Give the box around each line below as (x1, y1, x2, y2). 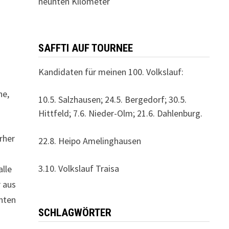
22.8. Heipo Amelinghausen (38, 135, 141, 147)
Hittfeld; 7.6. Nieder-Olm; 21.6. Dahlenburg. (38, 107, 202, 119)
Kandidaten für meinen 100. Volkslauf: (38, 66, 184, 78)
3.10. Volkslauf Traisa (38, 163, 119, 174)
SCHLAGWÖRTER (38, 207, 111, 219)
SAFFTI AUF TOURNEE (38, 42, 133, 54)
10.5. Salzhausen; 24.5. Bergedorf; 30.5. (38, 94, 187, 105)
